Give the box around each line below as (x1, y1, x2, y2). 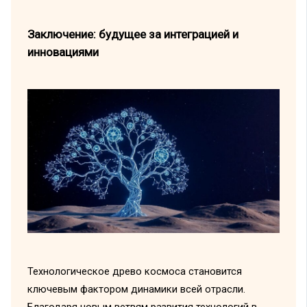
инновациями (27, 45, 99, 60)
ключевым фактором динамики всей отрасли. (27, 283, 245, 296)
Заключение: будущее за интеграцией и (27, 27, 238, 42)
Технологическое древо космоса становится (27, 265, 242, 278)
